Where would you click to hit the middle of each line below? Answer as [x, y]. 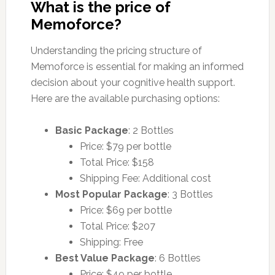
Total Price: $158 [117, 162]
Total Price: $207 [117, 226]
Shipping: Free [111, 242]
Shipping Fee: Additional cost [145, 178]
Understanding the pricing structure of [116, 50]
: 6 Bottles [177, 258]
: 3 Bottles [190, 194]
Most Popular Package [111, 194]
